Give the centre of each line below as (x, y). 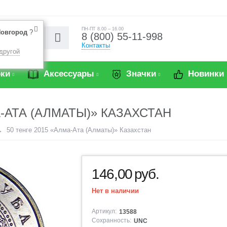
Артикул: (104, 211)
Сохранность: (112, 220)
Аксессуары (68, 74)
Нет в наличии (116, 191)
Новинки (205, 74)
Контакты (96, 45)
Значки (140, 74)
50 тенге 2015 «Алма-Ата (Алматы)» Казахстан (79, 130)
